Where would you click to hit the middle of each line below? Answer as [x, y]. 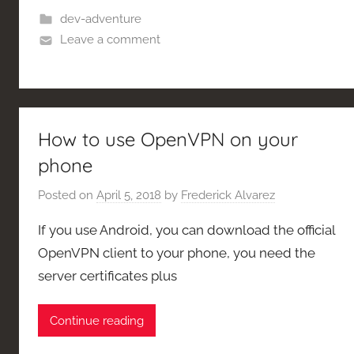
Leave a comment [110, 40]
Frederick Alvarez [228, 195]
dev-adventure [100, 19]
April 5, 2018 [129, 195]
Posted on [67, 195]
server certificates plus [107, 275]
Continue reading [97, 320]
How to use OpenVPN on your [168, 139]
